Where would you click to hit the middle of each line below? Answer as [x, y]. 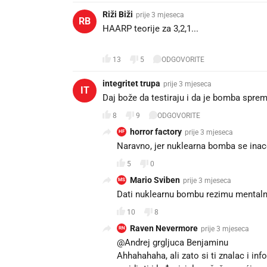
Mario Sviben [155, 180]
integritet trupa [131, 84]
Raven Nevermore [164, 229]
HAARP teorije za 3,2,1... [150, 29]
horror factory [156, 132]
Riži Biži [118, 15]
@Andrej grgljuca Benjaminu [173, 243]
